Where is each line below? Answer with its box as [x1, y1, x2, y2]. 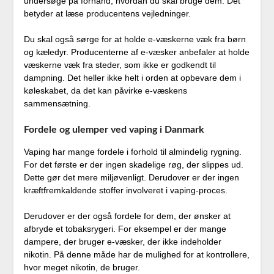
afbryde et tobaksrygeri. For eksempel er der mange [23, 224, 226, 234]
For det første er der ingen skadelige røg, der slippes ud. [23, 160, 243, 170]
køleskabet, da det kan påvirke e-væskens [23, 86, 187, 96]
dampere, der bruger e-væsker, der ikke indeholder [23, 237, 221, 247]
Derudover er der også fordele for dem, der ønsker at [23, 211, 231, 221]
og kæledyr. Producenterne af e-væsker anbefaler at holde [23, 47, 250, 57]
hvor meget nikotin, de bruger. [23, 262, 140, 273]
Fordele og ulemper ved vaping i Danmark [23, 125, 204, 135]
